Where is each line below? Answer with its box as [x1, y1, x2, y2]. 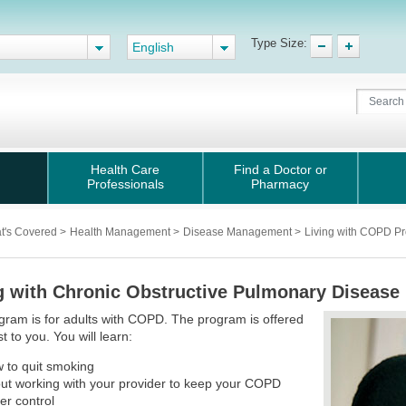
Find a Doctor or [233, 162, 327, 177]
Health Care [91, 162, 160, 177]
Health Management [70, 226, 173, 238]
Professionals [86, 177, 164, 191]
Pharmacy [251, 177, 309, 191]
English [132, 40, 174, 54]
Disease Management [183, 226, 295, 238]
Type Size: [251, 36, 307, 50]
